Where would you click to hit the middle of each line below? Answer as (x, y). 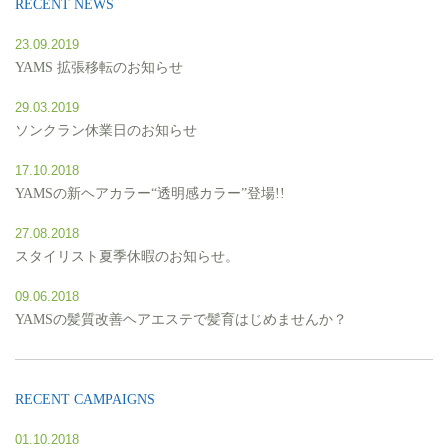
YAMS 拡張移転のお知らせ (99, 67)
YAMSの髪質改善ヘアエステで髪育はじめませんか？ (181, 319)
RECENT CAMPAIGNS (85, 399)
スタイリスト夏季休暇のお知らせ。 (127, 256)
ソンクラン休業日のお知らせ (106, 130)
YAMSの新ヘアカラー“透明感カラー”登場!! (150, 193)
